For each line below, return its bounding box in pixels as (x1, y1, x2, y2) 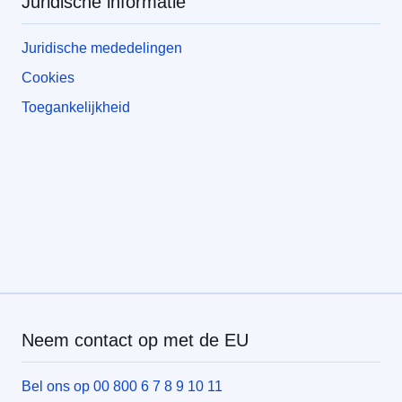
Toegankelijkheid (22, 99, 130, 115)
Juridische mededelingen (22, 39, 182, 56)
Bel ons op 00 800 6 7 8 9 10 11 (22, 378, 223, 394)
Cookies (22, 69, 74, 85)
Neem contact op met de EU (22, 329, 249, 350)
